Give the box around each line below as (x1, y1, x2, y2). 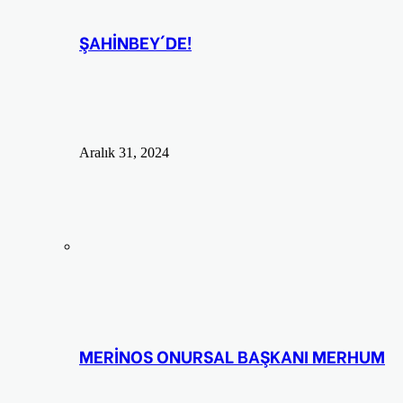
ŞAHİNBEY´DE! (79, 30, 192, 55)
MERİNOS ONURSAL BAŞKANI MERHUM (79, 344, 385, 369)
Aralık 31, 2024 (79, 144, 169, 160)
